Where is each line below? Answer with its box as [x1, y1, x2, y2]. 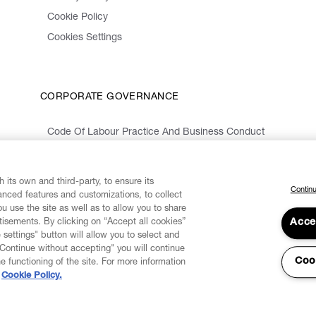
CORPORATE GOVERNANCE [40, 92, 179, 103]
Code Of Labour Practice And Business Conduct [47, 128, 265, 138]
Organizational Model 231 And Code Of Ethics [47, 148, 253, 159]
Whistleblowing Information [47, 169, 168, 179]
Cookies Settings [47, 33, 122, 44]
